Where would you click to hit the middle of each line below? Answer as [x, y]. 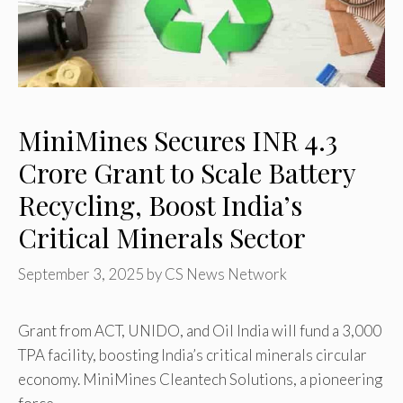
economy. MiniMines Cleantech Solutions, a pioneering [200, 380]
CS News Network [226, 274]
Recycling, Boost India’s [160, 205]
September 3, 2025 [81, 274]
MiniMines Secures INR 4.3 [178, 140]
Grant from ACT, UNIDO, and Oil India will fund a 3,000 [200, 331]
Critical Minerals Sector [162, 237]
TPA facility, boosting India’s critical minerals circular [193, 355]
